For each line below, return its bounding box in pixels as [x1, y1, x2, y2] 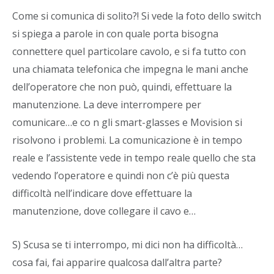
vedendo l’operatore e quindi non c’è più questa [12, 168, 229, 182]
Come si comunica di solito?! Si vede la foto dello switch [12, 9, 261, 23]
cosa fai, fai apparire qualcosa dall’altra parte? [12, 255, 222, 269]
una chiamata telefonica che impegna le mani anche [12, 62, 248, 76]
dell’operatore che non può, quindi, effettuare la [12, 80, 232, 94]
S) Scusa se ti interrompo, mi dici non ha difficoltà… [12, 237, 243, 251]
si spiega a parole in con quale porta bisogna [12, 26, 218, 40]
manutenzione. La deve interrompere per [12, 97, 201, 111]
